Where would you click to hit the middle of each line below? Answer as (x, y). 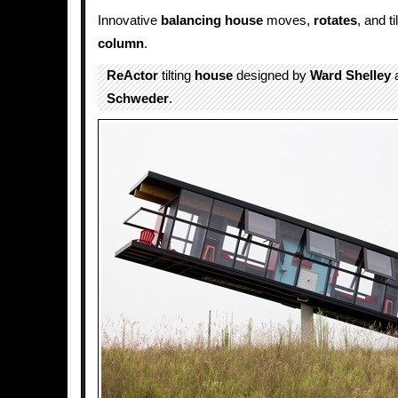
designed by (271, 76)
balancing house (212, 20)
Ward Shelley (350, 76)
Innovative (129, 20)
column (121, 44)
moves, (288, 20)
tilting (176, 76)
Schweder (138, 99)
